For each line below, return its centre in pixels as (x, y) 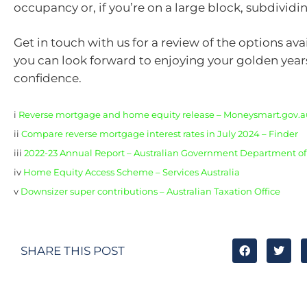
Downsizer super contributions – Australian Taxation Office (150, 191)
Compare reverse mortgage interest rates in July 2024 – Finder (160, 134)
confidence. (48, 78)
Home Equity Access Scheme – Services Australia (132, 172)
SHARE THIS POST (73, 250)
